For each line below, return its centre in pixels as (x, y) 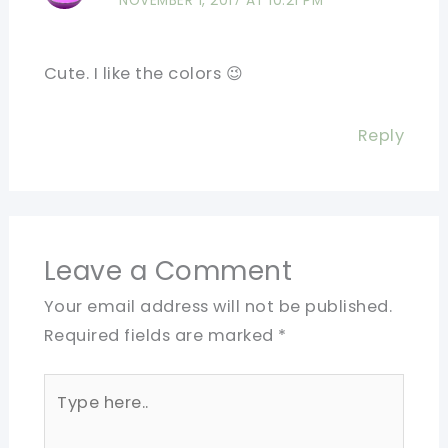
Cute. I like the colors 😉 (143, 74)
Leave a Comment (168, 270)
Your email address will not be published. (218, 306)
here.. (65, 417)
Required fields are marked (161, 335)
